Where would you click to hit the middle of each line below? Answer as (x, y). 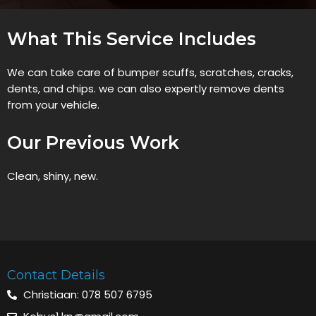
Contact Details (56, 275)
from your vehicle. (55, 105)
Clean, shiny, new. (53, 176)
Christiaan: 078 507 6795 (87, 295)
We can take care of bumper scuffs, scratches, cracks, (150, 73)
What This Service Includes (132, 39)
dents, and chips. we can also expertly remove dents (146, 89)
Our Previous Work (93, 143)
